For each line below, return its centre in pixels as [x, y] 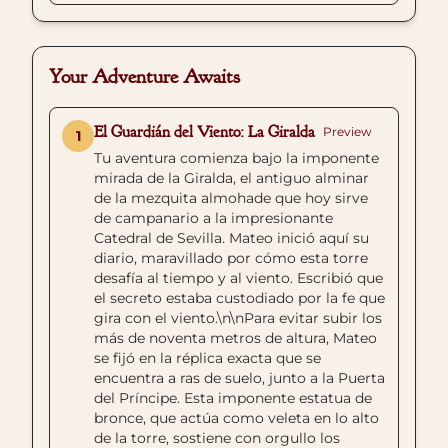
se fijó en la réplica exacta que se [207, 358]
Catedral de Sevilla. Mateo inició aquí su [231, 238]
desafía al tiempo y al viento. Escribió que [238, 278]
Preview [347, 131]
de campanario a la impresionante [213, 218]
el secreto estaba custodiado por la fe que [239, 298]
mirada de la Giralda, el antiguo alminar [231, 178]
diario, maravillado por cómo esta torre [231, 258]
